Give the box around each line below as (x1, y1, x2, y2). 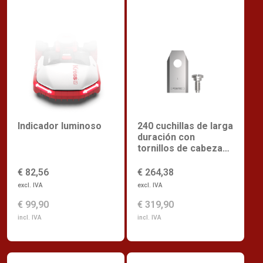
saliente (137, 154, 173, 166)
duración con (137, 131, 195, 143)
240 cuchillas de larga (137, 120, 233, 132)
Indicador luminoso (18, 120, 102, 132)
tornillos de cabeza (137, 143, 222, 154)
